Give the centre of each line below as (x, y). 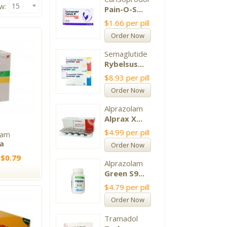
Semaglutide (126, 53)
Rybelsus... (124, 64)
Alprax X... (124, 119)
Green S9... (125, 174)
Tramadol (121, 218)
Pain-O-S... (124, 9)
